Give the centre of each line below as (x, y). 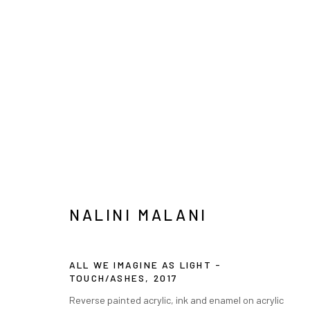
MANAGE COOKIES (96, 264)
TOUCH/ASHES (108, 277)
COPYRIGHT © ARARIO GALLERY (123, 285)
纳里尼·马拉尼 (114, 117)
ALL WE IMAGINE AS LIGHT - (146, 264)
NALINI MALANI (138, 214)
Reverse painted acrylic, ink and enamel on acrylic (176, 300)
